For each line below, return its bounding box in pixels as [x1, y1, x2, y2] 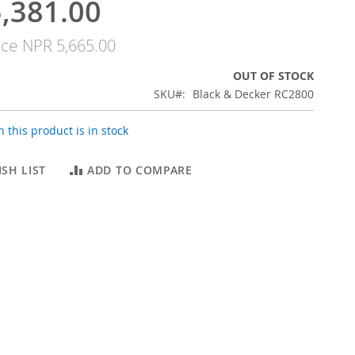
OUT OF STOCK [233, 68, 314, 83]
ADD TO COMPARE [87, 162, 193, 177]
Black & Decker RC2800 [193, 86, 314, 101]
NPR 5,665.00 [22, 35, 116, 56]
